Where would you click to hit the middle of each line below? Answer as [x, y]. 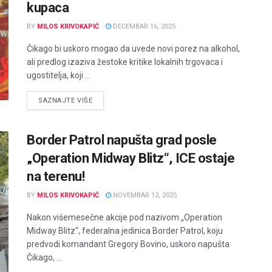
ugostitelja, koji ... [59, 75]
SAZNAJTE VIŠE [66, 100]
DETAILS [107, 100]
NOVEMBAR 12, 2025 [144, 195]
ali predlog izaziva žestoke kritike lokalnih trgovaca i [125, 62]
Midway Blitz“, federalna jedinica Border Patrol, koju [125, 230]
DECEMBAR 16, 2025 [143, 26]
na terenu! [56, 176]
